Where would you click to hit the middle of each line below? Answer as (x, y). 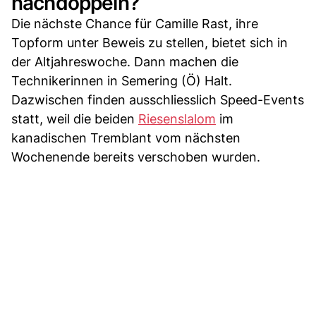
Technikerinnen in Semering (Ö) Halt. (122, 81)
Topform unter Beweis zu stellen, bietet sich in (150, 43)
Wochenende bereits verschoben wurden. (136, 157)
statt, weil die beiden (75, 119)
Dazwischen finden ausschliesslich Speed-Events (158, 100)
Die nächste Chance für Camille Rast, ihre (135, 24)
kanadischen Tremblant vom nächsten (126, 138)
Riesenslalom (177, 119)
